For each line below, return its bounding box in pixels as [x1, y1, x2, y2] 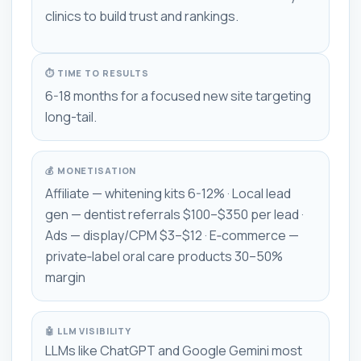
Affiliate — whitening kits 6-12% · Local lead [45, 184, 291, 202]
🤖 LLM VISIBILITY [45, 324, 132, 337]
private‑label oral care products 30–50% [45, 247, 283, 265]
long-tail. [45, 107, 97, 126]
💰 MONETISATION [45, 164, 137, 176]
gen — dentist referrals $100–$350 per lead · [45, 205, 304, 223]
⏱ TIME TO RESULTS [45, 66, 149, 79]
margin [45, 268, 85, 286]
